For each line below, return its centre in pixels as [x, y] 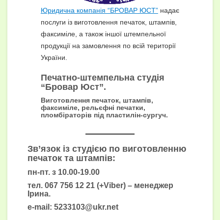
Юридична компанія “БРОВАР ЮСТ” [99, 11]
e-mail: [41, 207]
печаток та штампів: [71, 158]
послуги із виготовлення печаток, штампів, [109, 22]
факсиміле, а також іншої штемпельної [103, 34]
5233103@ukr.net [86, 207]
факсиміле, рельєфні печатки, [93, 108]
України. [54, 58]
